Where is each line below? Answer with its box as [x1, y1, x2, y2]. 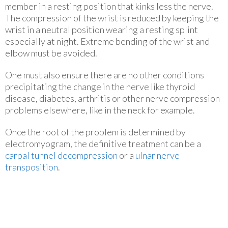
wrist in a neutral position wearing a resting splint [5, 23, 198, 35]
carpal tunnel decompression [5, 149, 118, 161]
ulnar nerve [135, 149, 180, 161]
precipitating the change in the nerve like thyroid [5, 80, 195, 92]
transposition [5, 161, 58, 173]
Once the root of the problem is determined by [5, 126, 186, 137]
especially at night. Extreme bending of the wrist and [5, 35, 210, 47]
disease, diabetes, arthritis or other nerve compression [5, 92, 220, 104]
